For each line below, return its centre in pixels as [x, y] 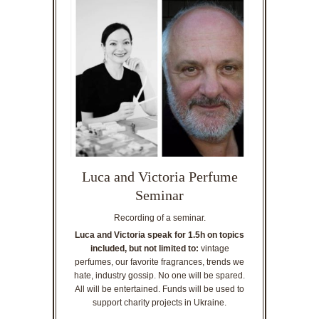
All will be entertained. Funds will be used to [159, 289]
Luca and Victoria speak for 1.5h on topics [159, 235]
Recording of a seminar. [159, 218]
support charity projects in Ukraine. [159, 303]
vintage [214, 249]
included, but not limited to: [144, 249]
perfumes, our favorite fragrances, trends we [159, 262]
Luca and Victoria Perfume [159, 177]
